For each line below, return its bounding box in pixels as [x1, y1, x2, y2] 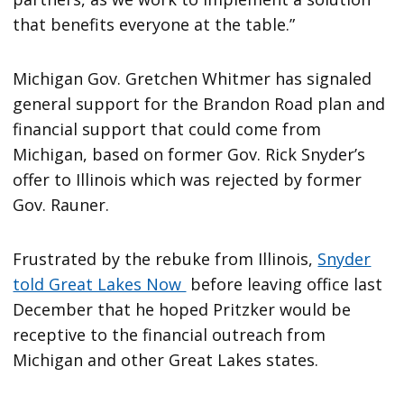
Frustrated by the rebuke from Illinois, [13, 247, 318, 270]
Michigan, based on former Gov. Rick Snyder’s [13, 142, 366, 165]
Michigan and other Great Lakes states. [13, 348, 319, 371]
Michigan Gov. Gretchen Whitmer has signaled [13, 67, 372, 89]
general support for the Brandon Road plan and [13, 92, 386, 115]
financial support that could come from [13, 117, 322, 140]
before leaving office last [186, 272, 383, 295]
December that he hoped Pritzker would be [13, 298, 352, 320]
